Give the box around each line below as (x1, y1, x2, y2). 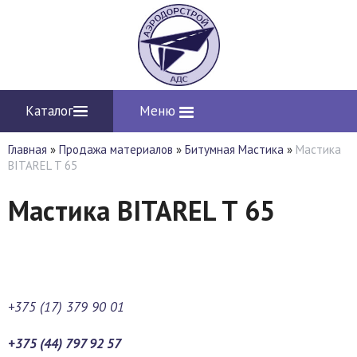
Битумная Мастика (185, 142, 284, 157)
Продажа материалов (59, 142, 173, 157)
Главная (8, 142, 47, 157)
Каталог (25, 102, 74, 120)
